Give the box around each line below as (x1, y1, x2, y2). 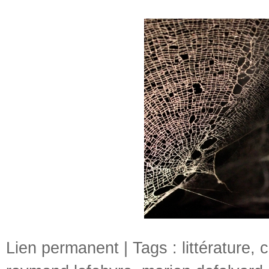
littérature (182, 238, 250, 257)
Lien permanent (6, 238, 119, 257)
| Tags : (119, 238, 182, 257)
